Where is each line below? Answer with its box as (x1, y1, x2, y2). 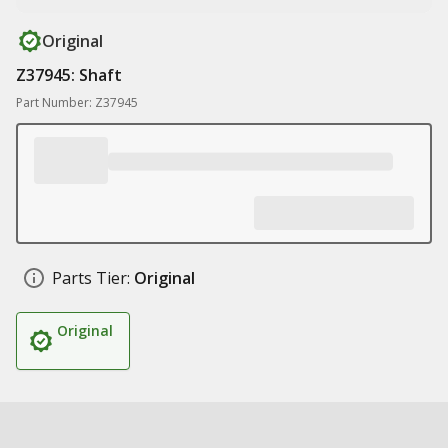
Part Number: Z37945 (16, 94, 138, 111)
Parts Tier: (52, 267, 130, 289)
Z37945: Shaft (16, 64, 122, 86)
